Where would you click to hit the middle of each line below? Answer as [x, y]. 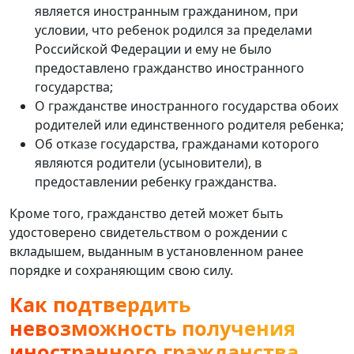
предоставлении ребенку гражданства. [156, 181]
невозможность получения [153, 328]
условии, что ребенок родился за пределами [173, 30]
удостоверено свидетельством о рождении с [149, 232]
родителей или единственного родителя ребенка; [189, 124]
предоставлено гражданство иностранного [169, 68]
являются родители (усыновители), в [148, 162]
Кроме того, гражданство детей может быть [147, 213]
